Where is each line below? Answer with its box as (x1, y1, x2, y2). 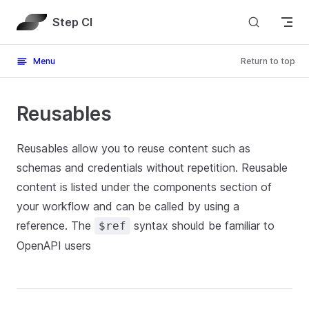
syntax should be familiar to (130, 219, 275, 232)
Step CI (52, 14, 92, 29)
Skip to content (17, 14, 83, 24)
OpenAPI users (17, 239, 91, 252)
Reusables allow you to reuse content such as (17, 141, 250, 155)
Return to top (241, 56, 295, 66)
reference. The (17, 219, 94, 232)
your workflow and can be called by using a (17, 199, 239, 213)
